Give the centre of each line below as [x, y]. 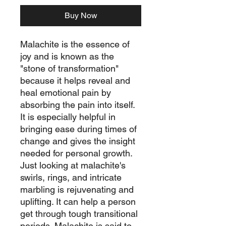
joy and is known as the [67, 56]
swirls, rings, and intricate [71, 177]
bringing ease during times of [78, 129]
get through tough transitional [79, 214]
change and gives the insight [78, 141]
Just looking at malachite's [73, 165]
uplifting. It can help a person [78, 202]
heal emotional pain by [66, 93]
